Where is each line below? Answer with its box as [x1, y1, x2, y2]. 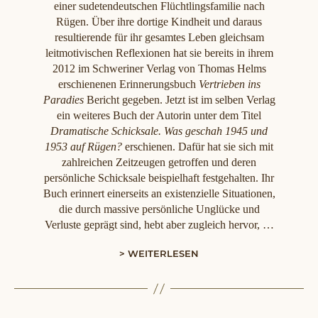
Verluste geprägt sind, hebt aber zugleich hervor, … [44, 219, 274, 231]
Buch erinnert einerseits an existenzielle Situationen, [43, 187, 275, 200]
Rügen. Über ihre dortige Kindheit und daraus [56, 16, 262, 28]
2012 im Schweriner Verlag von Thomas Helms [52, 62, 266, 75]
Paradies [43, 94, 84, 106]
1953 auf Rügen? [45, 141, 122, 153]
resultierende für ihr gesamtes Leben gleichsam [54, 31, 264, 44]
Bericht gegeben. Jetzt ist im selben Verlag [83, 94, 275, 106]
